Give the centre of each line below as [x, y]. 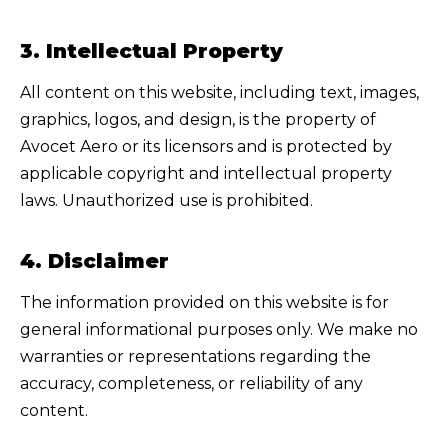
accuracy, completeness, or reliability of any [191, 384]
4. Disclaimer [94, 261]
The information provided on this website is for [204, 303]
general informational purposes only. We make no [219, 330]
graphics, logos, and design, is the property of [198, 120]
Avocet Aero [69, 147]
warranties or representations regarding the [195, 357]
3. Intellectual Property [151, 51]
